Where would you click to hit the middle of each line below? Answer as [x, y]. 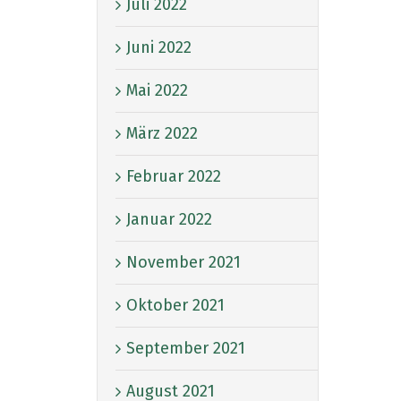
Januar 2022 [169, 219]
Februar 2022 [174, 176]
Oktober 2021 [175, 305]
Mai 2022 [157, 90]
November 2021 [183, 262]
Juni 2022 [159, 47]
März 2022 [162, 133]
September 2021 [186, 348]
